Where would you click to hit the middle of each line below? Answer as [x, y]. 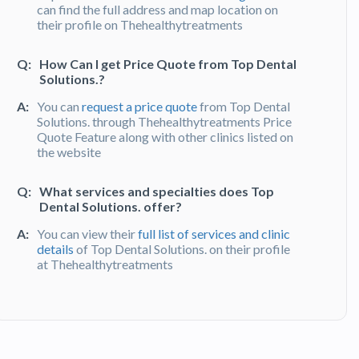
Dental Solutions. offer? [111, 207]
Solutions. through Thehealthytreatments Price [164, 122]
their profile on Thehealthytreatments [140, 25]
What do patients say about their [138, 304]
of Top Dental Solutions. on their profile [182, 249]
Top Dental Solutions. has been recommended [161, 346]
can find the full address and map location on [157, 10]
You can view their [87, 234]
